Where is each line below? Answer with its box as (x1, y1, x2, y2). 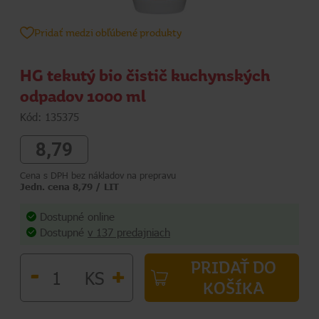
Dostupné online (40, 209, 115, 224)
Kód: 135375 (20, 109, 79, 124)
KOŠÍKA (202, 279, 264, 298)
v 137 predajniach (88, 225, 170, 240)
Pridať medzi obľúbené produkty (34, 26, 182, 38)
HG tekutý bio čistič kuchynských (20, 66, 271, 85)
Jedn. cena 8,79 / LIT (20, 180, 119, 192)
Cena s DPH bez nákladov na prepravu (20, 169, 176, 181)
